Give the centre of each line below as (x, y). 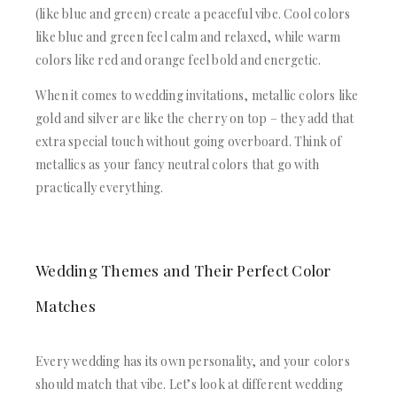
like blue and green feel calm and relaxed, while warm (188, 36)
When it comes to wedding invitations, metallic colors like (197, 95)
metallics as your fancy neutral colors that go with (178, 164)
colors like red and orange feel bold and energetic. (179, 59)
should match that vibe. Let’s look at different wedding (190, 384)
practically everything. (100, 187)
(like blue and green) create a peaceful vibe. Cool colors (193, 13)
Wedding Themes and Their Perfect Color (183, 270)
